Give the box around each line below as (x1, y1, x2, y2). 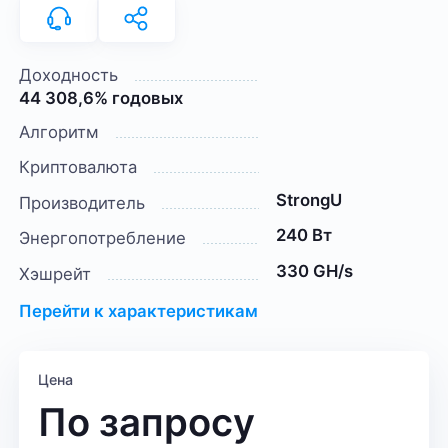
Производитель (19, 192, 146, 213)
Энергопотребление (19, 228, 187, 249)
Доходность (19, 65, 119, 86)
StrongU (275, 189, 342, 210)
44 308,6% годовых (19, 88, 184, 109)
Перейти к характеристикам (19, 301, 259, 322)
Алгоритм (19, 121, 100, 142)
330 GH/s (275, 260, 353, 281)
